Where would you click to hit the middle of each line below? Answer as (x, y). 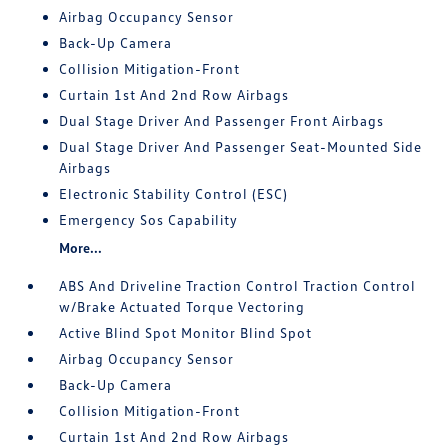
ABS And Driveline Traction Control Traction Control (238, 285)
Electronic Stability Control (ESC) (174, 193)
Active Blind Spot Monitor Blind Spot (186, 332)
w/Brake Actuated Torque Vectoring (182, 306)
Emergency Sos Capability (149, 219)
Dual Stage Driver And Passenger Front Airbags (222, 120)
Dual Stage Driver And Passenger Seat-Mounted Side (241, 146)
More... (81, 247)
